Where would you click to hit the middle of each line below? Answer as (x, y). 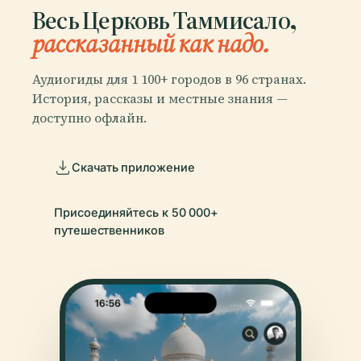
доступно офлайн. (89, 117)
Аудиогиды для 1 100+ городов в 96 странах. (169, 79)
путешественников (109, 230)
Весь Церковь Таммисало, (164, 20)
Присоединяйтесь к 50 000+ (137, 212)
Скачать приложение (133, 167)
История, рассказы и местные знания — (160, 98)
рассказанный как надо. (151, 43)
